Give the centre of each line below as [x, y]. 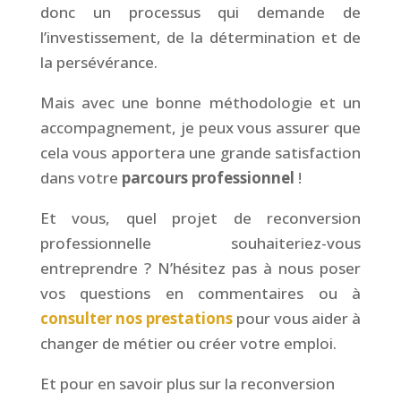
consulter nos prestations [136, 318]
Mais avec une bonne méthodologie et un [200, 102]
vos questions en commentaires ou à [200, 293]
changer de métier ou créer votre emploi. [188, 343]
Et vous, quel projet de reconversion [200, 218]
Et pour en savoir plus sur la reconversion [187, 383]
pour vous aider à [297, 318]
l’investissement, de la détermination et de [200, 37]
